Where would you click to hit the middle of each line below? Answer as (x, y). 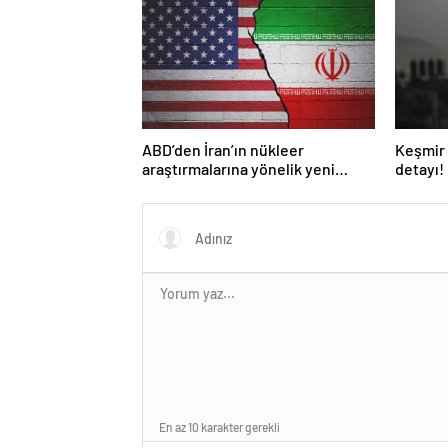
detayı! (420, 169)
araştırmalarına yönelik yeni (238, 169)
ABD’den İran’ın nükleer (223, 150)
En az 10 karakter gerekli (219, 427)
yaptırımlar (180, 188)
